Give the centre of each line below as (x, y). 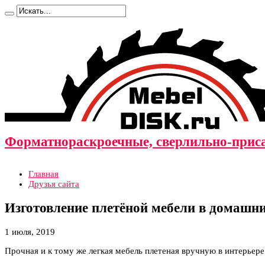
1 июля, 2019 (30, 232)
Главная (43, 174)
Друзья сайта (54, 184)
